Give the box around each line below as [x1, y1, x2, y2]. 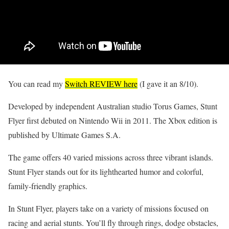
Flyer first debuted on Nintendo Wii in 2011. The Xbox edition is [8, 115, 217, 126]
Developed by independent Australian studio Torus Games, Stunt [8, 101, 217, 112]
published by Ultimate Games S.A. [8, 129, 121, 141]
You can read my [8, 78, 65, 89]
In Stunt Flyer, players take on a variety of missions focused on [8, 203, 209, 214]
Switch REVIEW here [65, 78, 138, 89]
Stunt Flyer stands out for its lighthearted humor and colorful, [8, 166, 203, 177]
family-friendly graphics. [8, 180, 87, 192]
